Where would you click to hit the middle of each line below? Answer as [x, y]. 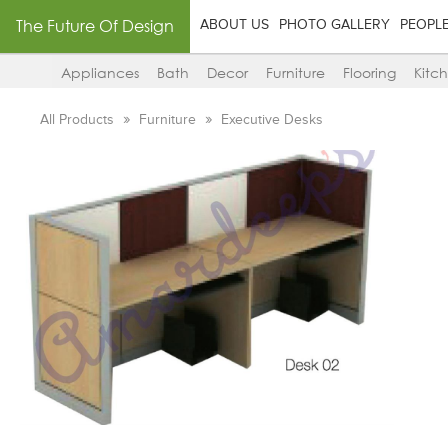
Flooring [369, 73]
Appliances [100, 73]
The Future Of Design [95, 26]
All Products [79, 120]
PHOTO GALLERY [334, 25]
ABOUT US [234, 25]
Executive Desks [272, 120]
